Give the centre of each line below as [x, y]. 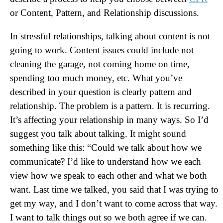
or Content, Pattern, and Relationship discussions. [105, 13]
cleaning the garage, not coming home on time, [100, 64]
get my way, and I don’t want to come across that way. [114, 203]
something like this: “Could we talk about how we [106, 148]
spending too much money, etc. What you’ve [96, 78]
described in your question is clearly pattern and [101, 92]
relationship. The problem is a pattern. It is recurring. [110, 106]
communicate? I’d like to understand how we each [106, 162]
